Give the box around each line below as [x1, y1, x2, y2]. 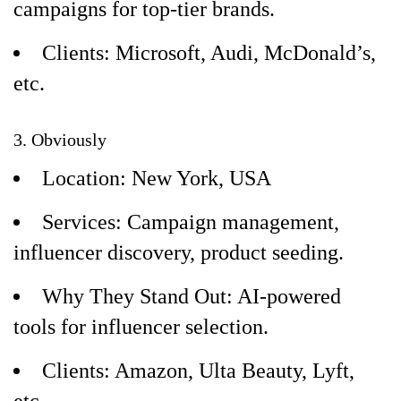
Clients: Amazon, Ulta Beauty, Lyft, [42, 359, 354, 382]
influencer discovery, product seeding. [13, 241, 344, 264]
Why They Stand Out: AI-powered [42, 285, 341, 308]
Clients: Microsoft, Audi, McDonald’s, [42, 41, 376, 64]
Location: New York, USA [42, 166, 271, 190]
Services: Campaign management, [42, 210, 339, 234]
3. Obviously [13, 130, 107, 149]
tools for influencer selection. [13, 315, 269, 338]
